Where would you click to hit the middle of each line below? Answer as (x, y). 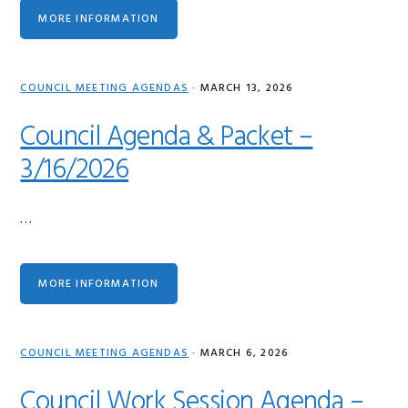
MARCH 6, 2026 (245, 353)
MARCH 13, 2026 (247, 88)
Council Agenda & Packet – (167, 138)
